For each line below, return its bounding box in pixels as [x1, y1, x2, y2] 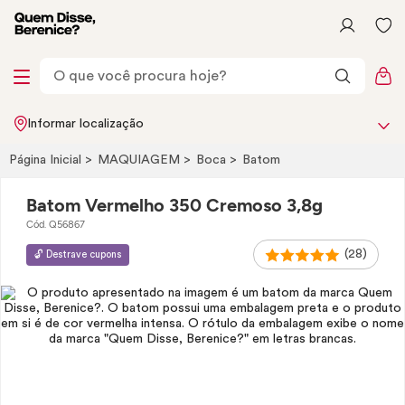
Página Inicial [9, 154, 85, 166]
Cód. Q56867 [26, 219, 85, 231]
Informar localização [27, 118, 144, 130]
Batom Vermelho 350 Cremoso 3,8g [26, 194, 323, 216]
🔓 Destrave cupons [34, 249, 121, 259]
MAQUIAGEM [98, 154, 184, 166]
